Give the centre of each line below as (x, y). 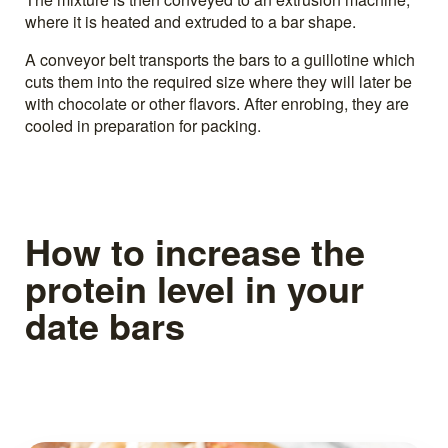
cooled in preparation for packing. (143, 125)
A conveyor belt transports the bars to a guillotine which (220, 59)
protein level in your (194, 287)
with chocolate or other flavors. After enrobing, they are (217, 103)
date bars (105, 324)
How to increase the (195, 250)
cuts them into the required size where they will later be (218, 81)
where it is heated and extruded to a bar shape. (190, 21)
